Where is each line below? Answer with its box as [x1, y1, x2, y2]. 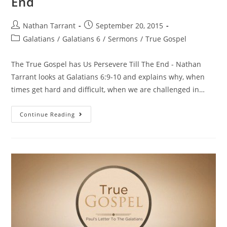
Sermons [108, 34, 138, 44]
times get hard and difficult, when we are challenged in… [11, 85, 205, 95]
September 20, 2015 [96, 21, 164, 31]
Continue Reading [20, 110, 75, 119]
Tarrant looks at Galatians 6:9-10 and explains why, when [11, 72, 205, 82]
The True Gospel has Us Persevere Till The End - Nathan [11, 59, 202, 69]
